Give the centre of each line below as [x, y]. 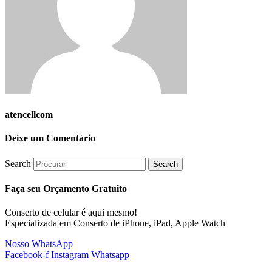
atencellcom [29, 115]
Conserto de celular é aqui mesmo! [71, 212]
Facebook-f [27, 255]
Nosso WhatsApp [39, 244]
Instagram [70, 255]
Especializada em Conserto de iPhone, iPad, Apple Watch [115, 223]
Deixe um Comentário [50, 138]
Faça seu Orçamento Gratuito [66, 188]
